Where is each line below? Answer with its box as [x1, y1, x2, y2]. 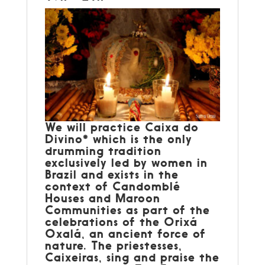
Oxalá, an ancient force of [44, 225, 206, 241]
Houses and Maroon [44, 190, 160, 205]
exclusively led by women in [44, 154, 208, 170]
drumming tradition [44, 143, 161, 158]
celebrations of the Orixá [44, 214, 198, 229]
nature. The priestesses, [44, 237, 182, 253]
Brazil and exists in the [44, 166, 179, 182]
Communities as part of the [44, 202, 210, 217]
